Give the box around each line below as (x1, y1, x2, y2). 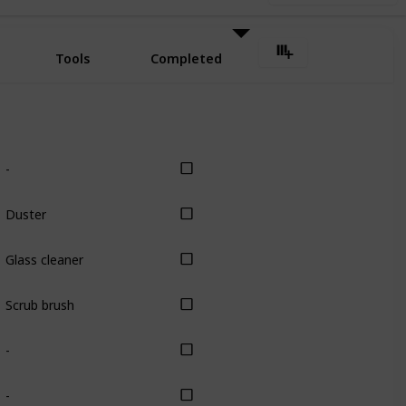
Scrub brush (5, 295, 74, 314)
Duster (5, 205, 46, 223)
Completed (150, 50, 222, 67)
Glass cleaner (5, 250, 83, 268)
